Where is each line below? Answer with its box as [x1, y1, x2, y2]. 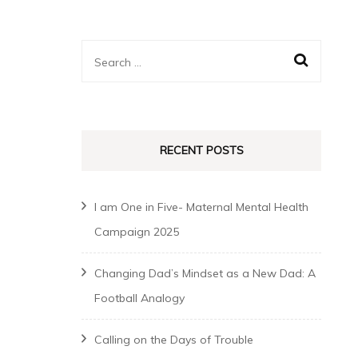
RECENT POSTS [159, 143, 244, 157]
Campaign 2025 [94, 225, 179, 239]
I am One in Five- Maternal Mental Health [94, 200, 308, 214]
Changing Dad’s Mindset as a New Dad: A [94, 266, 316, 280]
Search [93, 51, 140, 70]
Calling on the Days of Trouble [94, 332, 253, 347]
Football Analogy [94, 291, 185, 305]
